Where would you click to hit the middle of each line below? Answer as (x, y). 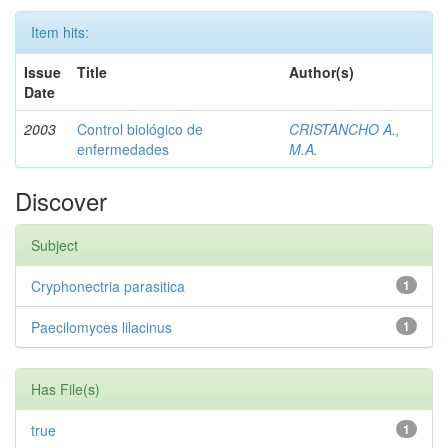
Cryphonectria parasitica (108, 286)
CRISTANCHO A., (344, 129)
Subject (54, 245)
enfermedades (123, 149)
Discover (61, 200)
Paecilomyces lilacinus (101, 327)
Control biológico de (140, 129)
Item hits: (60, 32)
